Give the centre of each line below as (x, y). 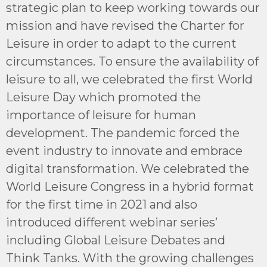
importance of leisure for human (101, 115)
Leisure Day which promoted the (103, 97)
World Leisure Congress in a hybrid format (130, 186)
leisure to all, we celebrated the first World (129, 79)
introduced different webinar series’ (112, 222)
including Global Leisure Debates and (116, 240)
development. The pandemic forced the (123, 133)
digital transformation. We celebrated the (128, 168)
